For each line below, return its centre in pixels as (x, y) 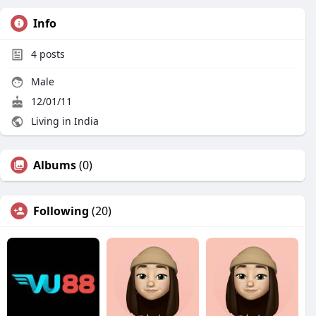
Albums (55, 165)
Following (61, 211)
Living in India (63, 121)
